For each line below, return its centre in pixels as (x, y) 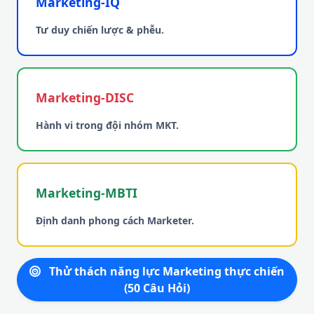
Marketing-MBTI (87, 193)
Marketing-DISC (85, 97)
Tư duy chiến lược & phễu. (100, 30)
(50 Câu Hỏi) (157, 288)
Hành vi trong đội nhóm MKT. (107, 125)
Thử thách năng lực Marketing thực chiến (165, 271)
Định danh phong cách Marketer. (115, 220)
